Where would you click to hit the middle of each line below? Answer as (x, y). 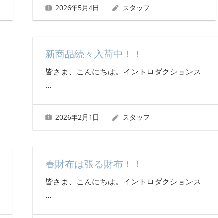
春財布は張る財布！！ (94, 164)
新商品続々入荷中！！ (94, 54)
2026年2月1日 (78, 117)
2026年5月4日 (78, 7)
